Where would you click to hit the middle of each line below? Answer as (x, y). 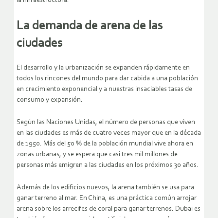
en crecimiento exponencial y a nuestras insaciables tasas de (104, 89)
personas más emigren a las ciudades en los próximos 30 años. (108, 165)
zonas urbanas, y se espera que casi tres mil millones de (97, 154)
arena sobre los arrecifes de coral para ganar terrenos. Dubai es (109, 209)
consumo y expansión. (50, 100)
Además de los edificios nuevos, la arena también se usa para (105, 187)
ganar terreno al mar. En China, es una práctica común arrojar (107, 198)
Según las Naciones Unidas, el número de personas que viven (106, 122)
